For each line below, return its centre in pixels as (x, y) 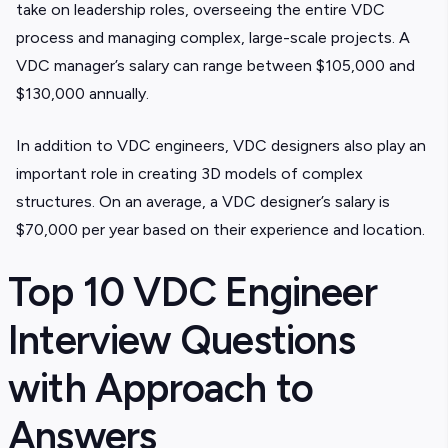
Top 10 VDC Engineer (192, 292)
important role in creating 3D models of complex (189, 173)
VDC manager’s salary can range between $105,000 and (215, 65)
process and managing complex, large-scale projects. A (213, 37)
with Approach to (161, 388)
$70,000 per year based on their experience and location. (220, 229)
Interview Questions (181, 340)
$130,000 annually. (82, 93)
